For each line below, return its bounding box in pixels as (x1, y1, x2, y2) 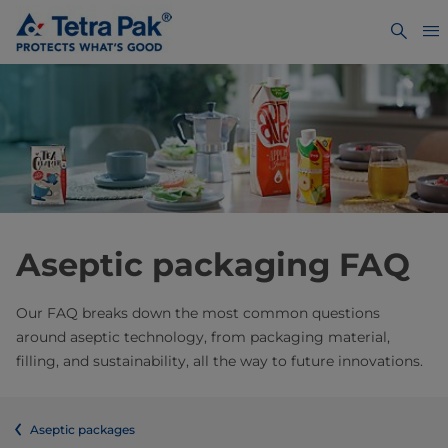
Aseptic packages (30, 422, 135, 438)
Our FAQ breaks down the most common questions (16, 304, 380, 323)
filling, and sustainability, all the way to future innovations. (16, 352, 423, 371)
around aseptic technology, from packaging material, (16, 328, 390, 347)
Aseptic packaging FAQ (16, 245, 410, 285)
